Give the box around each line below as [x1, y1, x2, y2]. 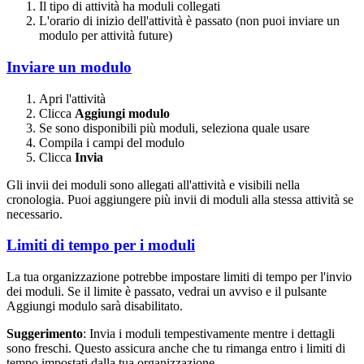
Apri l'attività [39, 91, 106, 106]
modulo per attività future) [39, 28, 172, 43]
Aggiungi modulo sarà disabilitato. [6, 299, 183, 314]
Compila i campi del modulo [39, 135, 184, 149]
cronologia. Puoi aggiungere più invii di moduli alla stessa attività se [6, 192, 353, 206]
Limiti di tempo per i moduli [6, 236, 195, 254]
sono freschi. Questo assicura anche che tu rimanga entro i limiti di [6, 341, 345, 356]
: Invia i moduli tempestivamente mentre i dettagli [83, 327, 335, 341]
